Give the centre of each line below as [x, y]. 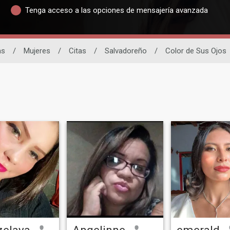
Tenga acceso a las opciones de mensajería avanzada [116, 10]
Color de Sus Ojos [196, 51]
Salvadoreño [126, 51]
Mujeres [37, 51]
